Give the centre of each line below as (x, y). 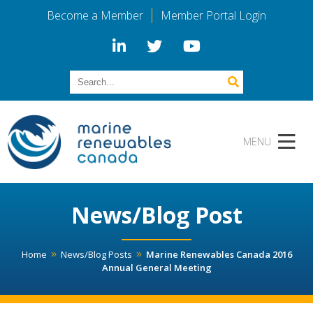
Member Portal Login (213, 15)
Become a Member (95, 15)
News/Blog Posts (96, 255)
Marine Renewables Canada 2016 (219, 255)
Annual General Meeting (156, 268)
